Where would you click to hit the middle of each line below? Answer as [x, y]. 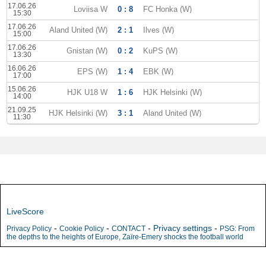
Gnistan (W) [87, 51]
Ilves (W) [159, 30]
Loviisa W [91, 9]
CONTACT [129, 229]
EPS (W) [93, 72]
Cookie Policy [82, 229]
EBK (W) [159, 72]
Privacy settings [183, 228]
